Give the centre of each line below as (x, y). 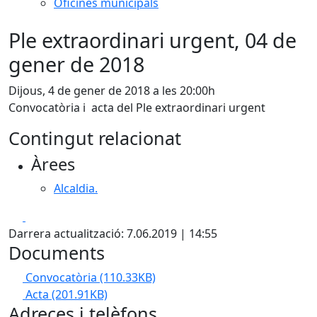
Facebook (51, 216)
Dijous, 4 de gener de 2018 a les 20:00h (112, 91)
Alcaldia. (76, 188)
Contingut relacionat (95, 138)
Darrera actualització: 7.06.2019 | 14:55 (113, 234)
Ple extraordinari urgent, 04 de (152, 40)
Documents (57, 253)
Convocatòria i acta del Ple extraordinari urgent (138, 108)
